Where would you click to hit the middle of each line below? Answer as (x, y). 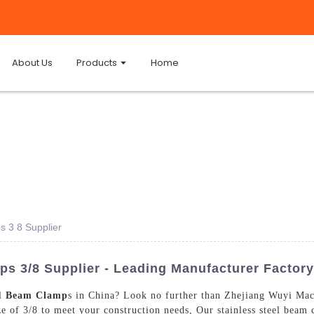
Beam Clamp (37, 295)
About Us (32, 63)
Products (97, 63)
